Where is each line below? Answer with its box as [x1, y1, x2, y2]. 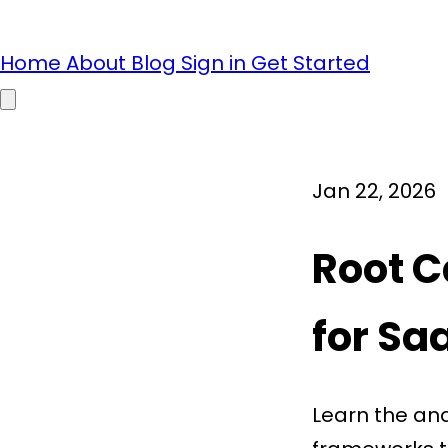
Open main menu [8, 92, 107, 107]
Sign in [181, 49, 251, 77]
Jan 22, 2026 [312, 177, 436, 205]
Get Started [251, 49, 370, 77]
